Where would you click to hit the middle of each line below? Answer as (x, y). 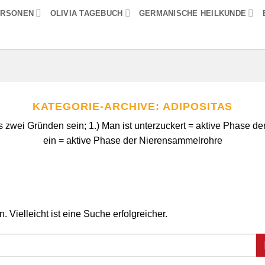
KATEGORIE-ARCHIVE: (98, 106)
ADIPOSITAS (198, 106)
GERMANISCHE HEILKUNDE (193, 13)
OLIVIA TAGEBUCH (86, 13)
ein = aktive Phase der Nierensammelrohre (132, 140)
